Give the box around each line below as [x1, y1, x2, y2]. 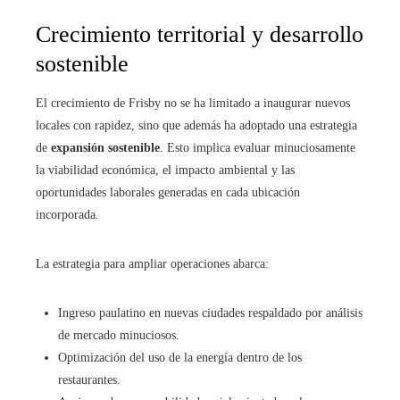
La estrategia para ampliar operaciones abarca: [36, 257, 269, 271]
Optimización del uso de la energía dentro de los [58, 351, 302, 365]
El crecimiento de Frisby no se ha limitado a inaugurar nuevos [36, 96, 350, 111]
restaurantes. [58, 373, 121, 387]
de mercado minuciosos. [58, 329, 179, 343]
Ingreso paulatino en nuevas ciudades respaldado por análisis [58, 306, 362, 321]
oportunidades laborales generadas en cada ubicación [36, 186, 300, 200]
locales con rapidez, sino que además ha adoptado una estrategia [36, 119, 357, 133]
